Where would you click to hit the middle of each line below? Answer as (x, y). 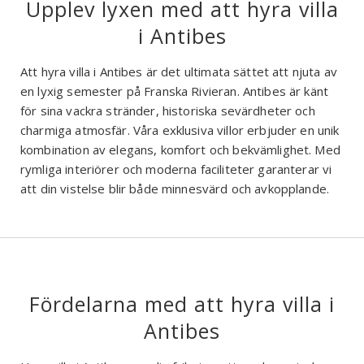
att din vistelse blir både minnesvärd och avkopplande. (175, 189)
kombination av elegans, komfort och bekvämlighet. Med (180, 150)
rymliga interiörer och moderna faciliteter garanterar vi (176, 169)
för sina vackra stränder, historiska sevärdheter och (168, 111)
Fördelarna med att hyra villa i (182, 304)
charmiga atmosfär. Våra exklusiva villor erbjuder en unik (180, 130)
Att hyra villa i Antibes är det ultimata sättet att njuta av (179, 72)
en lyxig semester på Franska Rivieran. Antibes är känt (175, 91)
